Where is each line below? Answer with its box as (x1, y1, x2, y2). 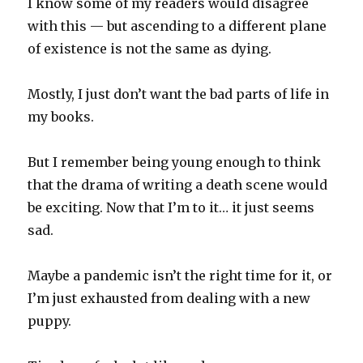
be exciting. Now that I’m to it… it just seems (28, 199, 315, 216)
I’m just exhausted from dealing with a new (28, 290, 311, 307)
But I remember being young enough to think (28, 154, 322, 171)
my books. (28, 109, 95, 126)
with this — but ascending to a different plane (28, 18, 327, 35)
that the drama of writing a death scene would (28, 177, 328, 194)
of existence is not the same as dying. (28, 41, 272, 58)
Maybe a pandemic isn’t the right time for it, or (28, 267, 333, 284)
